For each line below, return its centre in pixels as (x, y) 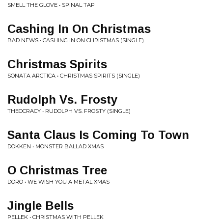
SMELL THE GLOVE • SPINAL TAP (51, 5)
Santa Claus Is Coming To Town (98, 135)
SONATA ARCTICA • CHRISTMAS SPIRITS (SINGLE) (74, 76)
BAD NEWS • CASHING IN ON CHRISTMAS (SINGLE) (76, 40)
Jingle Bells (41, 206)
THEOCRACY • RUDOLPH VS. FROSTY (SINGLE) (69, 111)
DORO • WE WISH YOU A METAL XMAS (58, 182)
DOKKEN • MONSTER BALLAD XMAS (55, 146)
